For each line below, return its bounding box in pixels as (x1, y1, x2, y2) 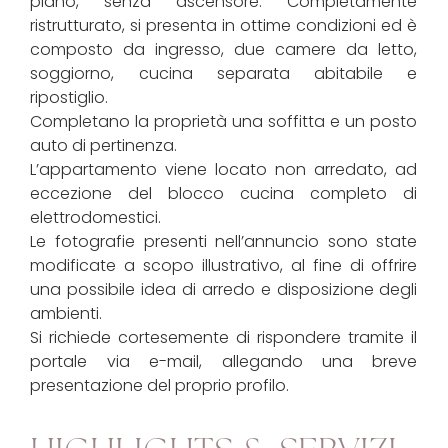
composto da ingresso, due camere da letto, (30, 37, 418, 61)
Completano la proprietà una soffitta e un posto (30, 109, 418, 133)
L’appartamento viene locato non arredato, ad (30, 157, 418, 181)
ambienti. (30, 301, 103, 325)
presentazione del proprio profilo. (30, 373, 290, 397)
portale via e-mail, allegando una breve (30, 349, 418, 373)
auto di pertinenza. (30, 133, 178, 157)
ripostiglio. (30, 85, 109, 109)
